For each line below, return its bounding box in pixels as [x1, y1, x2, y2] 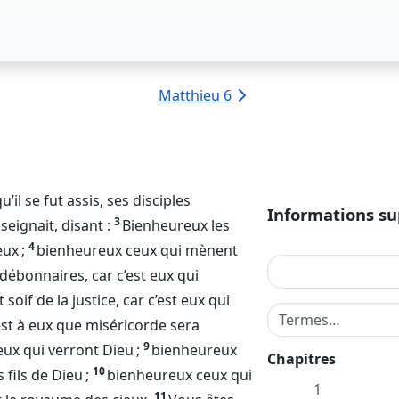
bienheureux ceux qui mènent [37, 240, 238, 260]
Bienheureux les [122, 216, 230, 235]
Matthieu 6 [159, 85, 232, 105]
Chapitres [267, 349, 336, 369]
